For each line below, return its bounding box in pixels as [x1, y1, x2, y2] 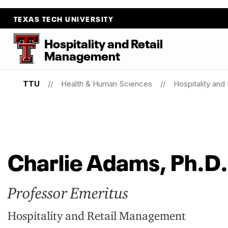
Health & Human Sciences [61, 79, 152, 89]
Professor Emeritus [8, 183, 128, 203]
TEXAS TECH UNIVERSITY [13, 13, 114, 23]
